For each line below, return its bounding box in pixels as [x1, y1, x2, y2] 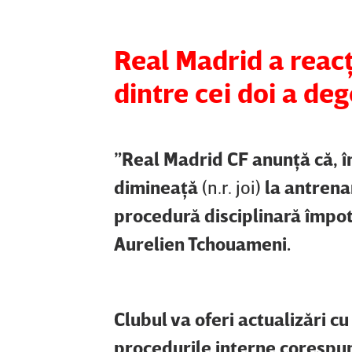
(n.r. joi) [202, 174, 265, 198]
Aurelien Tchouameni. [114, 231, 291, 255]
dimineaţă [114, 174, 202, 198]
